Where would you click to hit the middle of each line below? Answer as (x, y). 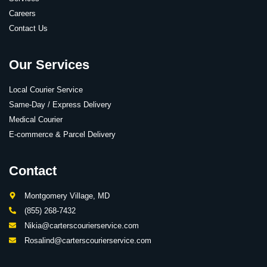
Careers (22, 13)
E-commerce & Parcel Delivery (62, 134)
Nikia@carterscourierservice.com (82, 225)
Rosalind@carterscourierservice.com (88, 240)
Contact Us (28, 28)
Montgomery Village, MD (67, 195)
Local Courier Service (46, 89)
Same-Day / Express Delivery (60, 104)
